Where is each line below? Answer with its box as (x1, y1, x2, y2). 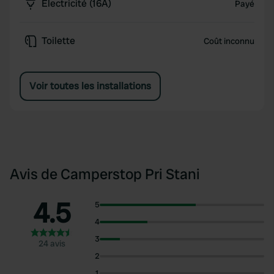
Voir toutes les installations (29, 80, 151, 92)
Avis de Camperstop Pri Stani (10, 165, 200, 183)
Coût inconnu (203, 35, 254, 46)
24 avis (39, 238, 66, 249)
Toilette (42, 34, 75, 47)
